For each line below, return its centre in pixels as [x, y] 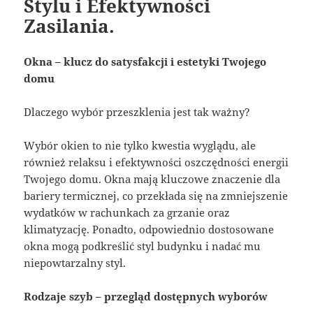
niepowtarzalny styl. [75, 262]
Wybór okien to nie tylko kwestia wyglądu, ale [140, 145]
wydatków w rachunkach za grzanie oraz [127, 212]
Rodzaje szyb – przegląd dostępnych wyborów [146, 296]
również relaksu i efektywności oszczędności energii [156, 162]
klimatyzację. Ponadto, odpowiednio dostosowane [149, 229]
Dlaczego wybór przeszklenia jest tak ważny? [137, 111]
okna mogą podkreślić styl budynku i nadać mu [143, 246]
